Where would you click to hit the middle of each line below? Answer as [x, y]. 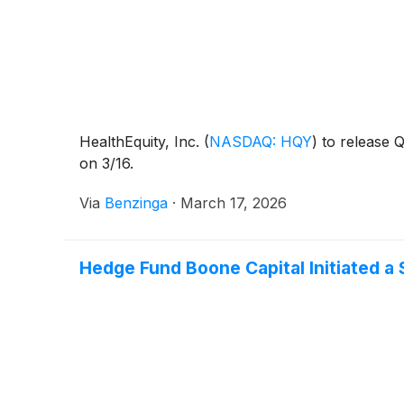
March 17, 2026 [234, 203]
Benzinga [136, 203]
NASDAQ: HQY [261, 142]
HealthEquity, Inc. [142, 142]
